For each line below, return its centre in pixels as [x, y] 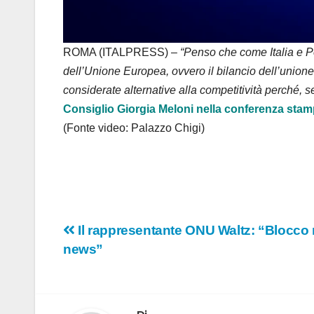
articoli [98, 264]
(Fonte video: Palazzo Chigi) [134, 128]
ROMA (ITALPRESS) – [122, 52]
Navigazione [128, 235]
